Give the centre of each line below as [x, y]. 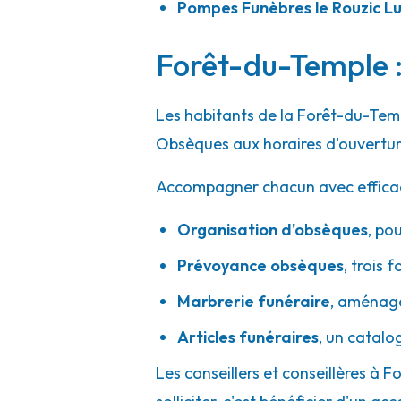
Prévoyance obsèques [260, 265]
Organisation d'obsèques [273, 230]
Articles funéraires [248, 337]
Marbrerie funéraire [254, 301]
